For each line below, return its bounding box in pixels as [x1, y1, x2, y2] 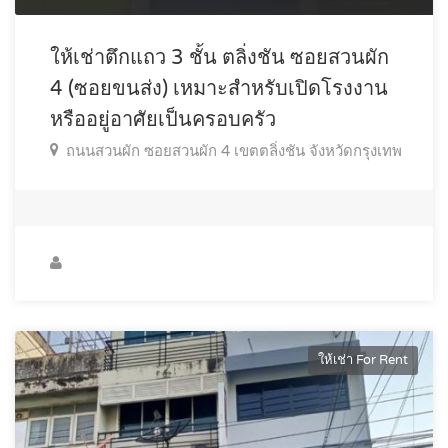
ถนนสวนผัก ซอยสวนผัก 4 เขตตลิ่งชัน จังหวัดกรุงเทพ [66, 141, 402, 160]
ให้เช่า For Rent [318, 351, 408, 368]
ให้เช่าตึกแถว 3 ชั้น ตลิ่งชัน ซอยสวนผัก [50, 45, 389, 70]
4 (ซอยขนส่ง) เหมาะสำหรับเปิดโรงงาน [50, 76, 388, 101]
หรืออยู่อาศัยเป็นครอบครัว [50, 107, 276, 132]
